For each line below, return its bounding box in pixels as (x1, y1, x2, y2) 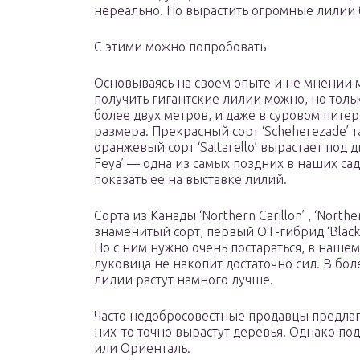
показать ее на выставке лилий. (94, 172, 287, 187)
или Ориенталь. (94, 341, 190, 356)
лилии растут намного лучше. (94, 272, 273, 288)
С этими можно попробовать (94, 39, 266, 55)
